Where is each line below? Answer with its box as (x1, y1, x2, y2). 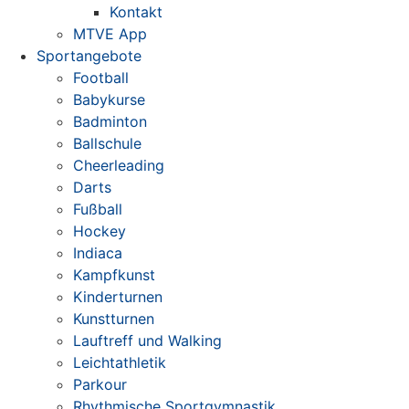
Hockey (73, 222, 126, 240)
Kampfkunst (73, 266, 155, 284)
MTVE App (73, 25, 147, 43)
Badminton (73, 112, 147, 131)
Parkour (73, 375, 127, 393)
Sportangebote (37, 47, 142, 65)
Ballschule (73, 134, 142, 152)
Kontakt (110, 3, 163, 21)
